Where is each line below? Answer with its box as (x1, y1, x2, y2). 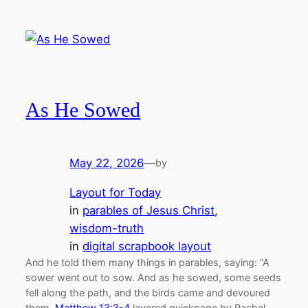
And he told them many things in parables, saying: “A (25, 256, 270, 269)
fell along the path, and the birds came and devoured (25, 287, 271, 299)
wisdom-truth (69, 221, 144, 236)
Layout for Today (69, 186, 162, 200)
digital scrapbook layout (82, 239, 212, 254)
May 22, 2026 (69, 156, 144, 170)
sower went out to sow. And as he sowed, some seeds (25, 272, 282, 284)
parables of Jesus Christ (82, 203, 215, 218)
